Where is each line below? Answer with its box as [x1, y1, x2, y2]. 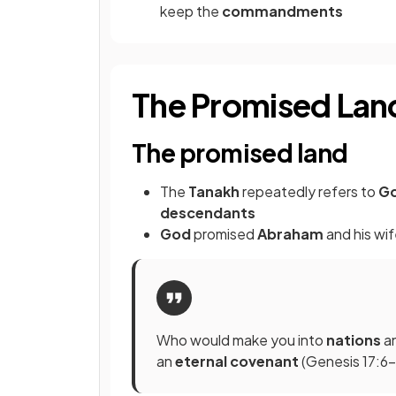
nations [326, 331, 384, 350]
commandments [222, 2, 343, 21]
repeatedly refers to [242, 182, 378, 202]
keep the [160, 2, 222, 21]
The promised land [132, 137, 348, 169]
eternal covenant [175, 352, 301, 371]
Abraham [257, 225, 326, 244]
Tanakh [188, 182, 242, 202]
